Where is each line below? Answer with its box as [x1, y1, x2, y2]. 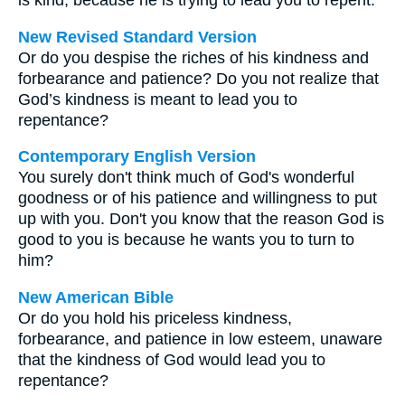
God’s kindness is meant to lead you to [18, 89, 297, 108]
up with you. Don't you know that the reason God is [18, 210, 384, 229]
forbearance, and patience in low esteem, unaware [18, 329, 382, 348]
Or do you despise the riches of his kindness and [18, 48, 369, 67]
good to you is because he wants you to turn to [18, 231, 354, 250]
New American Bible [18, 287, 174, 306]
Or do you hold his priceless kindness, [18, 308, 292, 327]
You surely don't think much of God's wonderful [18, 168, 354, 187]
